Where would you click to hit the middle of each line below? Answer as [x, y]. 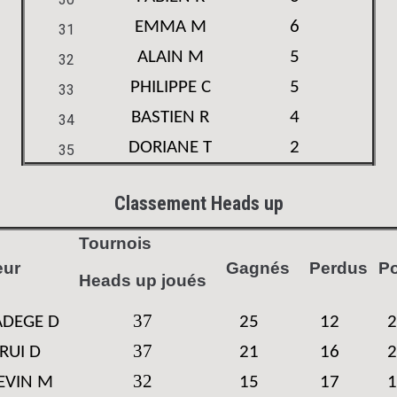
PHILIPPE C [170, 87]
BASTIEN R [170, 117]
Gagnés [249, 268]
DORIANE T [170, 148]
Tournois [115, 243]
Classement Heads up [198, 203]
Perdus [329, 268]
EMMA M [170, 27]
